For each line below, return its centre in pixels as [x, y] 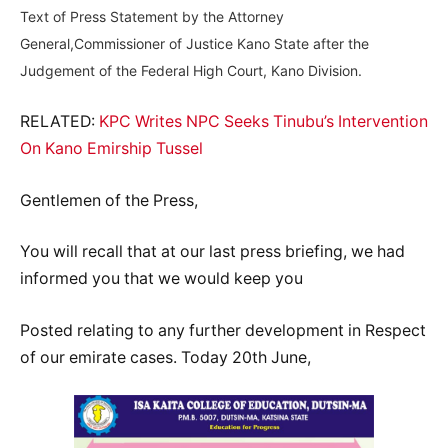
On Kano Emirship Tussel [111, 149]
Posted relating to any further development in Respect [223, 330]
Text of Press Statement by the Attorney [152, 16]
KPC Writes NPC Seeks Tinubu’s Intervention [261, 122]
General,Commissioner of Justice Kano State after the [194, 43]
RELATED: [57, 122]
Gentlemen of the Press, [109, 200]
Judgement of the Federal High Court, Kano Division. [191, 70]
